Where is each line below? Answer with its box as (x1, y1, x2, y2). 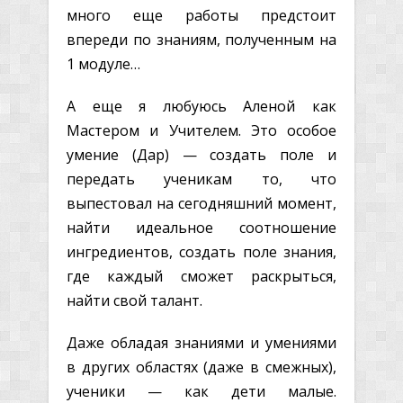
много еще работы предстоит (67, 4, 336, 25)
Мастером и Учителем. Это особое (67, 120, 336, 140)
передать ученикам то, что (67, 168, 336, 189)
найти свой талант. (67, 290, 202, 310)
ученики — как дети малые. (67, 381, 336, 401)
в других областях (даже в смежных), (67, 356, 336, 377)
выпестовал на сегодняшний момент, (67, 193, 336, 213)
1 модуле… (67, 53, 140, 74)
